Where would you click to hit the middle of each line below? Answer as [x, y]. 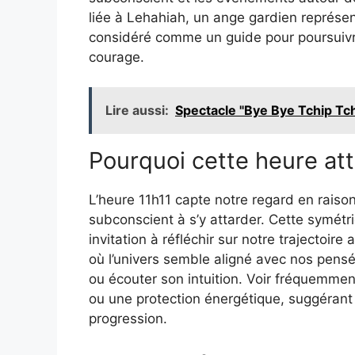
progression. [128, 319]
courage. [116, 57]
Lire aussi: [137, 111]
